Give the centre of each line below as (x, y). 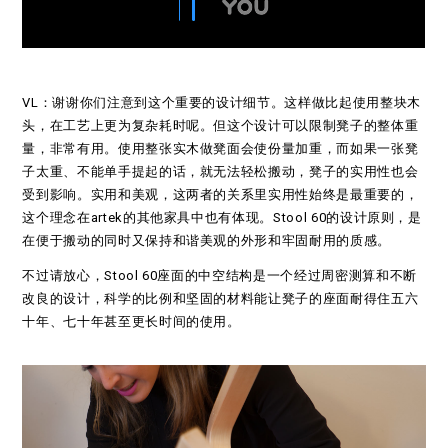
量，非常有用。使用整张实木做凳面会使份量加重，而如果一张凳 (220, 149)
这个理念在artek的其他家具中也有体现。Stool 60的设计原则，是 (222, 218)
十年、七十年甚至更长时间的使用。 (131, 322)
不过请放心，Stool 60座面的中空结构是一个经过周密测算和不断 (219, 276)
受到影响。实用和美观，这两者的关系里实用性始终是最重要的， (220, 195)
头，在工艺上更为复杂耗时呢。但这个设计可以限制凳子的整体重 (220, 126)
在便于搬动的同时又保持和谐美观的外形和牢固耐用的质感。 (206, 241)
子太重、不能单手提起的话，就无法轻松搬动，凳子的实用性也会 (220, 172)
